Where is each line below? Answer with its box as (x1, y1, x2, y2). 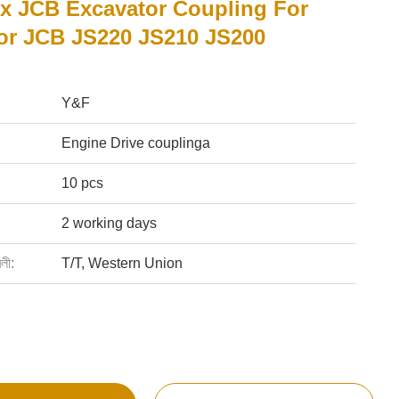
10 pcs (61, 175, 103, 191)
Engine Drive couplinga (61, 135, 210, 151)
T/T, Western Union (61, 256, 183, 271)
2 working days (61, 216, 157, 231)
